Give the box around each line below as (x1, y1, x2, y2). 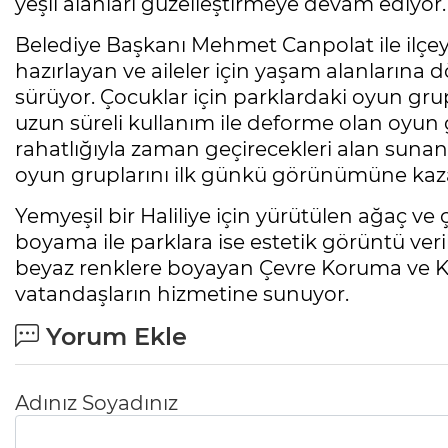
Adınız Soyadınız (15, 391, 178, 416)
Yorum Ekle (39, 322, 187, 352)
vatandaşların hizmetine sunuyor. (15, 282, 349, 307)
